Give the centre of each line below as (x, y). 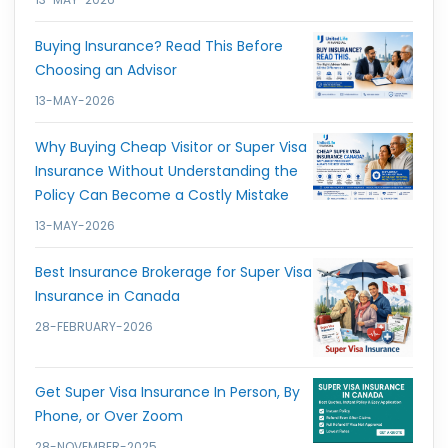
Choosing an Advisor (106, 70)
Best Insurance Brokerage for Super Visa (173, 272)
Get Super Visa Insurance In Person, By (167, 391)
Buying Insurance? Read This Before (159, 46)
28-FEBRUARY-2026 (94, 327)
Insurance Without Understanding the (166, 171)
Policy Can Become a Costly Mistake (162, 195)
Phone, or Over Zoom (109, 415)
